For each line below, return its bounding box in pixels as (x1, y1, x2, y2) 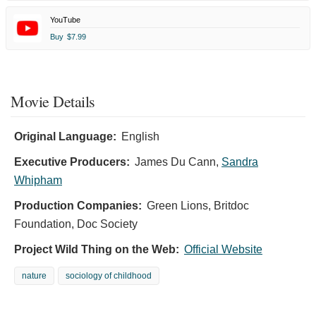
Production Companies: (14, 200, 142, 212)
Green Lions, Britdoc (147, 200, 249, 212)
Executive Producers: (14, 156, 130, 169)
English (121, 130, 159, 143)
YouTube (50, 16, 80, 25)
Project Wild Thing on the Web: (14, 243, 179, 256)
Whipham (14, 174, 62, 187)
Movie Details (11, 91, 95, 112)
